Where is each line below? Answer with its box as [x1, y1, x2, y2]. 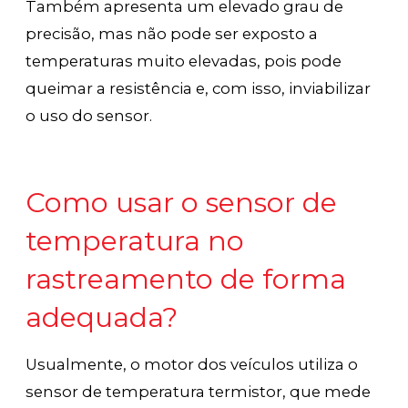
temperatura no [25, 223, 245, 258]
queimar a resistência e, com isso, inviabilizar [25, 78, 372, 97]
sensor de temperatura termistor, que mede [25, 382, 372, 401]
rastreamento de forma [25, 261, 347, 296]
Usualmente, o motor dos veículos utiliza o [25, 354, 359, 373]
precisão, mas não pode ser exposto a [25, 24, 319, 43]
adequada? [25, 300, 178, 334]
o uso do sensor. [25, 106, 153, 125]
